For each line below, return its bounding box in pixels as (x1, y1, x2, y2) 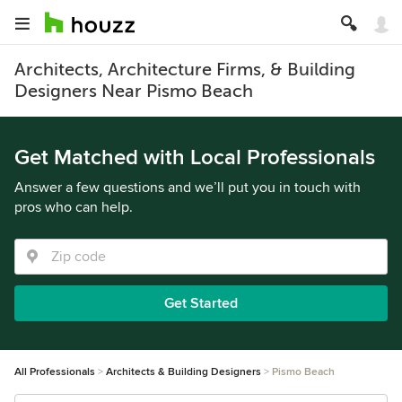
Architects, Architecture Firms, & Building (14, 59, 355, 80)
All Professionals (14, 365, 95, 379)
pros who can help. (14, 198, 133, 216)
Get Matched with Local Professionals (14, 144, 375, 170)
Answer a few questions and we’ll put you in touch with (14, 179, 361, 197)
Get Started (164, 294, 238, 312)
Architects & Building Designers (106, 365, 261, 379)
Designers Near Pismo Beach (14, 81, 253, 101)
